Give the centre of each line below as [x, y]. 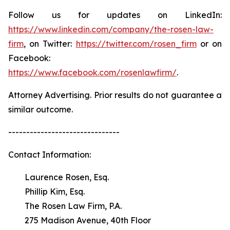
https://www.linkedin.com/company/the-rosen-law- [111, 29]
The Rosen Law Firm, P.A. [65, 206]
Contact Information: [50, 155]
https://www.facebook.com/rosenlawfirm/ [92, 72]
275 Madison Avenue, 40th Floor [80, 220]
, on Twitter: [50, 44]
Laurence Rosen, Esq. [59, 177]
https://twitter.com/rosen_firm [136, 44]
